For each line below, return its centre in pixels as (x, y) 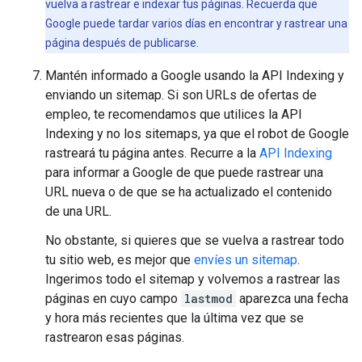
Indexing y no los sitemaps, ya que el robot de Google (197, 133)
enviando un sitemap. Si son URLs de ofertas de (181, 95)
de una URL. (78, 211)
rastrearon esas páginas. (115, 337)
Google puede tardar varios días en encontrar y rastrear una (196, 23)
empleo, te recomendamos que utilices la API (174, 114)
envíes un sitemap (246, 259)
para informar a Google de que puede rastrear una (184, 172)
